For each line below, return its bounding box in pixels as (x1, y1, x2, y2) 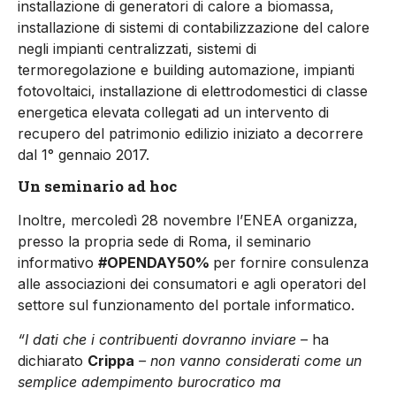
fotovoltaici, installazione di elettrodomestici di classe (18, 81, 368, 100)
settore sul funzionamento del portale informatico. (18, 296, 354, 315)
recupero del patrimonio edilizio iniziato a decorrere (18, 124, 363, 142)
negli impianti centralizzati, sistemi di (18, 39, 256, 57)
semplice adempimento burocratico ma (18, 372, 281, 391)
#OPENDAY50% (98, 254, 213, 272)
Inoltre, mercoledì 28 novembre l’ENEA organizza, (18, 211, 358, 230)
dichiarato (18, 351, 88, 369)
